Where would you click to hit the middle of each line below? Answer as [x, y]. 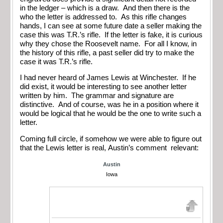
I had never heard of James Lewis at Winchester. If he [108, 78]
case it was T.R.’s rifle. [57, 61]
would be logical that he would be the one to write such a [111, 114]
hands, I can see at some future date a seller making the [111, 26]
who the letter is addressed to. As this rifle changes [103, 17]
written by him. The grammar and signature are [97, 96]
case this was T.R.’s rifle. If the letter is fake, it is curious [111, 35]
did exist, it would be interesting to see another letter [103, 87]
